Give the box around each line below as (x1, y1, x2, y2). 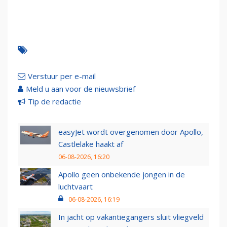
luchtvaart (58, 181, 93, 192)
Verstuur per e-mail (28, 70, 96, 81)
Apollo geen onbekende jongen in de (58, 169, 185, 179)
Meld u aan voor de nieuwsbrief (26, 83, 135, 94)
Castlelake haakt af (58, 138, 123, 149)
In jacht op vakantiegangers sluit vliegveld (58, 211, 204, 222)
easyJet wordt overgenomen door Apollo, (58, 126, 203, 137)
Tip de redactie (28, 96, 81, 106)
